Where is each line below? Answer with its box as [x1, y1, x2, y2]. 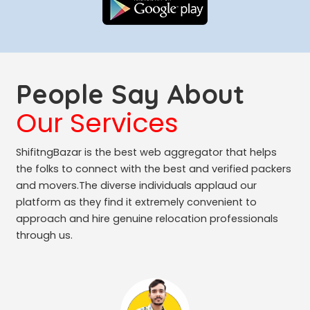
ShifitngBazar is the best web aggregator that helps [15, 145, 277, 159]
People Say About [15, 77, 244, 111]
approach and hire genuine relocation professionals [15, 211, 278, 226]
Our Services [15, 104, 179, 141]
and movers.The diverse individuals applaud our [15, 178, 257, 192]
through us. [15, 228, 73, 242]
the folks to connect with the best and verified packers [15, 161, 291, 176]
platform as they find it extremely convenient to [15, 194, 257, 209]
